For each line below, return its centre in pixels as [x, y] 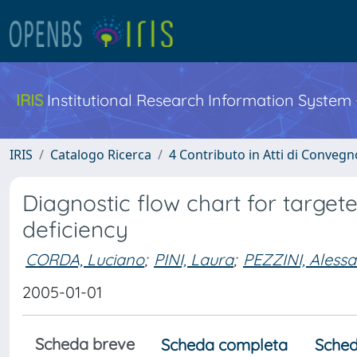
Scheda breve [85, 344]
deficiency [75, 229]
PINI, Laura [194, 259]
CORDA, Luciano [85, 259]
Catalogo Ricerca [101, 155]
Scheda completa [224, 345]
